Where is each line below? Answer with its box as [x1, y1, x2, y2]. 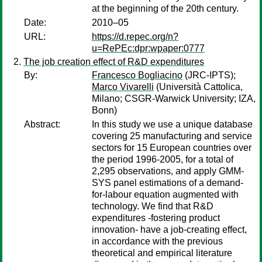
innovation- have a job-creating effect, [92, 225, 247, 235]
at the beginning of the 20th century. [92, 4, 239, 13]
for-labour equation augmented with [92, 189, 239, 199]
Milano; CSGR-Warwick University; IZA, [92, 94, 256, 104]
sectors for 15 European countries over [92, 143, 251, 153]
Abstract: [24, 119, 60, 129]
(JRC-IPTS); [182, 70, 236, 80]
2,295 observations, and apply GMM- [92, 166, 244, 176]
